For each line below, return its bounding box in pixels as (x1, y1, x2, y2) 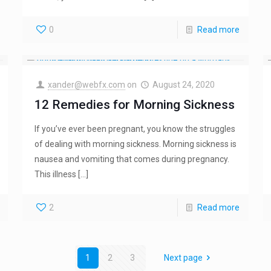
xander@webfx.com (48, 80, 126, 90)
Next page (163, 253, 203, 263)
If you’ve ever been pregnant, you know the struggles (34, 124, 235, 134)
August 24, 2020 (152, 80, 215, 90)
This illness (34, 169, 76, 180)
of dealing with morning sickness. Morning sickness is (34, 139, 237, 149)
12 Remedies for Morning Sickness (34, 97, 235, 113)
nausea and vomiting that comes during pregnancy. (34, 154, 229, 165)
